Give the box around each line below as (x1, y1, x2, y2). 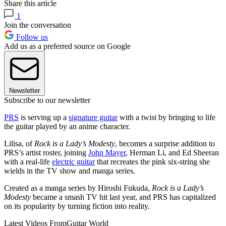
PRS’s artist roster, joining (4, 148, 88, 157)
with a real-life (4, 157, 52, 166)
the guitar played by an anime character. (4, 122, 130, 131)
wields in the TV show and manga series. (4, 166, 135, 175)
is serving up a (19, 112, 69, 122)
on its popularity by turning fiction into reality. (4, 201, 150, 210)
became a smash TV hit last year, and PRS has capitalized (33, 192, 216, 201)
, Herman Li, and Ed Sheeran (126, 148, 219, 157)
